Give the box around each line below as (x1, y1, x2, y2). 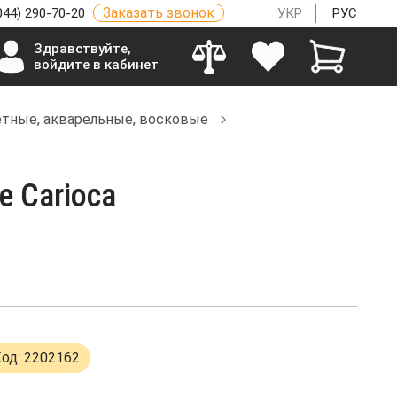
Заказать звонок (103, 4, 214, 21)
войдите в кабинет (33, 56, 159, 73)
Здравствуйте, (33, 40, 131, 57)
